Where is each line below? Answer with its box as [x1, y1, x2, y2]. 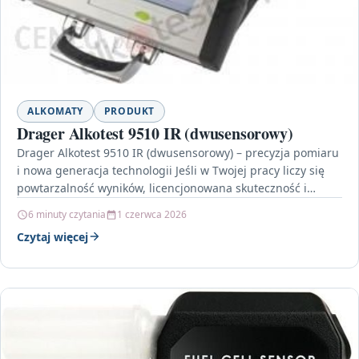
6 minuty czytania [28, 207, 106, 221]
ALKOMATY [27, 103, 83, 118]
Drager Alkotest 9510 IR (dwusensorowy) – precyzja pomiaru [17, 144, 339, 160]
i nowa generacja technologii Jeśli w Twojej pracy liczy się [17, 162, 325, 178]
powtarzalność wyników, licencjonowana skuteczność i [17, 179, 307, 196]
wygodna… [17, 197, 75, 213]
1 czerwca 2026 [117, 207, 187, 221]
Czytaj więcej [17, 228, 88, 244]
